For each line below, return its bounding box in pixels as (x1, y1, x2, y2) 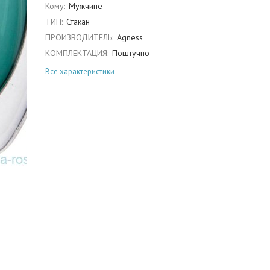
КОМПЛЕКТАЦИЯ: (45, 48, 108, 58)
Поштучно (111, 48, 149, 58)
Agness (116, 32, 143, 43)
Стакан (66, 16, 90, 27)
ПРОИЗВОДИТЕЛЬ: (45, 32, 113, 43)
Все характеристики (45, 66, 115, 77)
